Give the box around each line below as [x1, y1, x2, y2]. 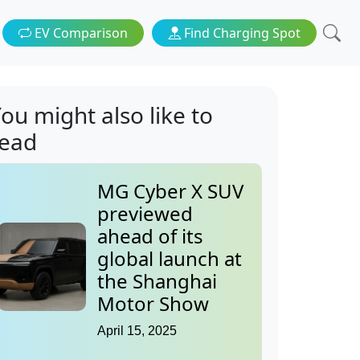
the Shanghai [97, 268, 217, 295]
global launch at [97, 245, 242, 272]
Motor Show [97, 290, 209, 317]
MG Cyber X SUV [97, 178, 243, 205]
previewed [97, 200, 193, 227]
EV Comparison [31, 24, 128, 43]
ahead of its [97, 223, 203, 250]
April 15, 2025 [97, 324, 177, 338]
